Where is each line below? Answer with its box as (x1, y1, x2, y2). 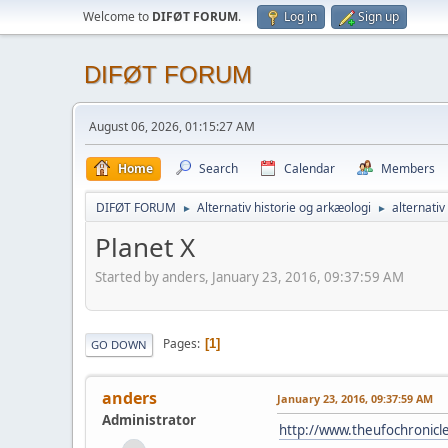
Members (381, 160, 435, 177)
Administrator (102, 410, 196, 429)
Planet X (95, 229, 195, 265)
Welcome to (83, 8, 152, 25)
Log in (284, 8, 317, 25)
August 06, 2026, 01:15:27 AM (89, 118, 255, 135)
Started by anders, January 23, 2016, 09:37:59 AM (95, 267, 404, 286)
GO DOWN (91, 336, 147, 352)
